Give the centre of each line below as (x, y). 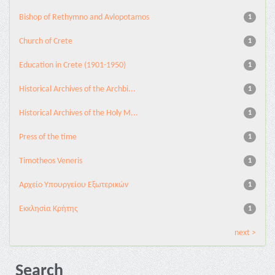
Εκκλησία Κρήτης (48, 209)
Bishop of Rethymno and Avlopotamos (84, 17)
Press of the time (48, 137)
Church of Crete (46, 41)
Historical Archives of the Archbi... (77, 89)
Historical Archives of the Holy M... (79, 113)
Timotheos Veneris (51, 161)
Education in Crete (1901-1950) (72, 65)
